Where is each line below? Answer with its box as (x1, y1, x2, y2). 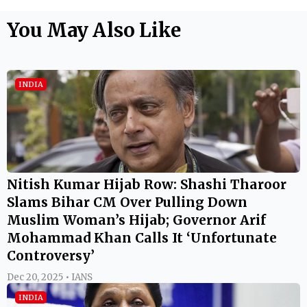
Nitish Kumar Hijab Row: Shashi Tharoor (7, 175, 286, 193)
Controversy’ (7, 247, 95, 264)
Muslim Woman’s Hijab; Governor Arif (7, 211, 266, 228)
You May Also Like (7, 17, 181, 42)
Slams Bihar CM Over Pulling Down (7, 193, 247, 210)
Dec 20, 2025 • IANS (7, 271, 93, 283)
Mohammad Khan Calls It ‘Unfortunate (7, 229, 277, 246)
